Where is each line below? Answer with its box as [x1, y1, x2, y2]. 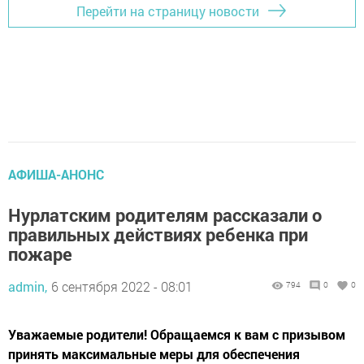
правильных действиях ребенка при [8, 223, 308, 247]
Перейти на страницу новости [76, 2, 259, 19]
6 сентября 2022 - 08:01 [51, 278, 193, 296]
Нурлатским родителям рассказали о [8, 203, 322, 227]
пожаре [8, 242, 72, 266]
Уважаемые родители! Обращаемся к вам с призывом [8, 326, 345, 344]
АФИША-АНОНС [8, 166, 104, 184]
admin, [8, 278, 47, 296]
